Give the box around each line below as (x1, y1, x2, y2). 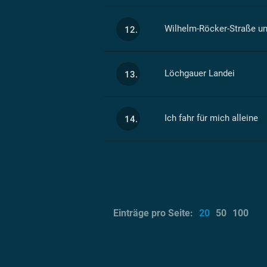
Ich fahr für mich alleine (164, 112, 258, 123)
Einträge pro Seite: (113, 207, 193, 219)
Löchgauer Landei (164, 67, 235, 79)
